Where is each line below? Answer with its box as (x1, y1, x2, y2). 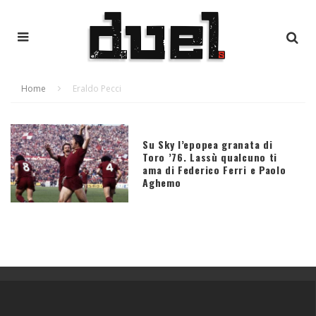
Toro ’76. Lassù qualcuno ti (142, 149, 278, 164)
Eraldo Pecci (73, 82, 121, 95)
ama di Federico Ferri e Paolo (142, 162, 286, 177)
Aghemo (142, 174, 181, 190)
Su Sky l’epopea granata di (142, 136, 273, 152)
